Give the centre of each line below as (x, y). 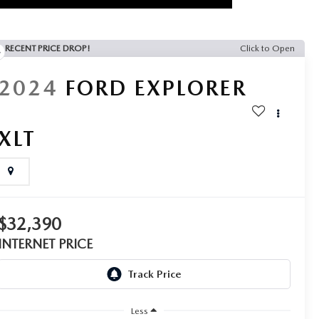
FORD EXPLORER (155, 87)
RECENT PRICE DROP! (47, 48)
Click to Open (267, 48)
